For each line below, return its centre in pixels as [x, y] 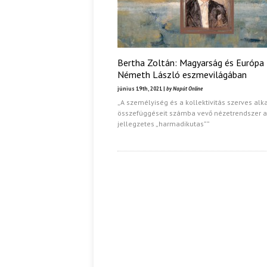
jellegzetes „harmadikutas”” [164, 124]
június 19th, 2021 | [142, 89]
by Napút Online [184, 89]
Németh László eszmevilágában [182, 74]
